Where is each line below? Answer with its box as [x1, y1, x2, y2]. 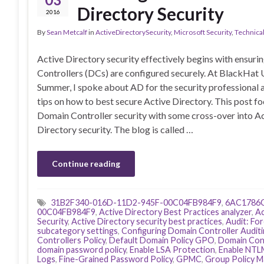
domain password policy [37, 245, 126, 255]
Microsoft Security [174, 28, 232, 37]
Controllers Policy [37, 235, 105, 245]
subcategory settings [37, 226, 118, 236]
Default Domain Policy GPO [109, 235, 214, 245]
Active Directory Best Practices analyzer [99, 207, 252, 217]
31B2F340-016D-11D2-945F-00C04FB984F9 [51, 197, 222, 207]
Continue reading [52, 159, 120, 169]
